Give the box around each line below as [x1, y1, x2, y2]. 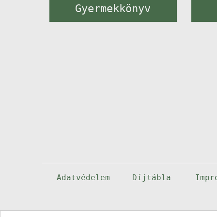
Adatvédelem [57, 173, 110, 182]
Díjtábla [132, 173, 171, 182]
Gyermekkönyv [75, 2, 151, 15]
